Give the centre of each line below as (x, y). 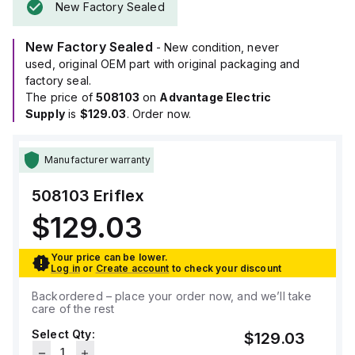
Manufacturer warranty (98, 160)
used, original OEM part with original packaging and (163, 64)
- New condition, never (218, 47)
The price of (61, 97)
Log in (65, 268)
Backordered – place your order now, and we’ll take (172, 296)
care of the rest (73, 309)
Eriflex (119, 196)
